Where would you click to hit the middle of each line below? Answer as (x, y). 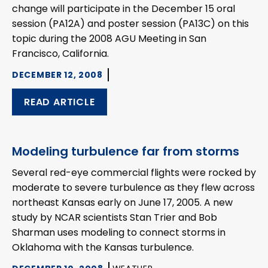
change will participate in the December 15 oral (124, 9)
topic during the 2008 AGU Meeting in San (109, 39)
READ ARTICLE (60, 102)
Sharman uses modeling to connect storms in (119, 233)
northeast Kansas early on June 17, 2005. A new (122, 203)
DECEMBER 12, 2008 (57, 75)
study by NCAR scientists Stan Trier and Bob (115, 218)
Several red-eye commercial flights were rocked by (134, 173)
